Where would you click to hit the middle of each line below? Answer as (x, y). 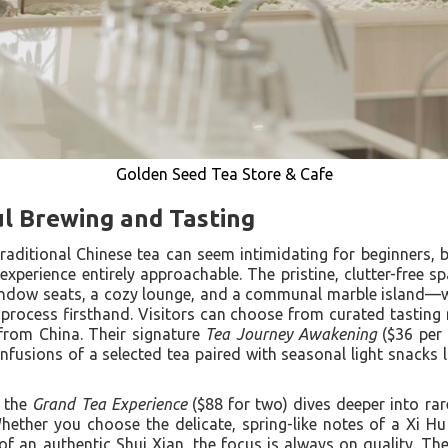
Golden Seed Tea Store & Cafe (224, 173)
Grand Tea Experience (109, 403)
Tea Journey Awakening (291, 333)
